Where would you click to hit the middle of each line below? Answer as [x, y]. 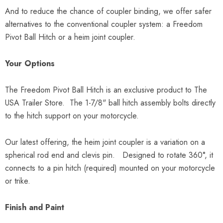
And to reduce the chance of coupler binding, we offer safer [108, 11]
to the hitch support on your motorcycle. [74, 116]
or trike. [19, 181]
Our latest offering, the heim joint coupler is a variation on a [105, 142]
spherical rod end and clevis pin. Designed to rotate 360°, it [109, 155]
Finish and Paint [36, 207]
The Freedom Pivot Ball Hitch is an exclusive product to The [106, 90]
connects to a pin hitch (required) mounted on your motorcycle [110, 168]
